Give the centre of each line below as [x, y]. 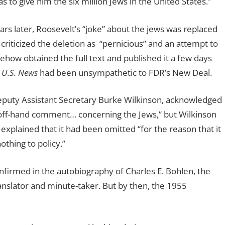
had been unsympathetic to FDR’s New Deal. [125, 72]
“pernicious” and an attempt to [158, 43]
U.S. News [19, 72]
